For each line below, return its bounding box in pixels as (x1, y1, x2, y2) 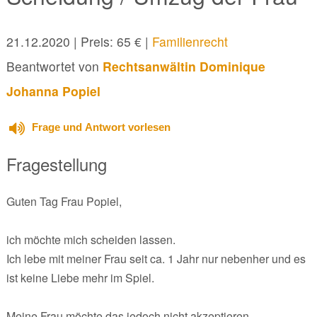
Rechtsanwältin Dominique (102, 57, 265, 75)
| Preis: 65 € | (69, 32, 152, 50)
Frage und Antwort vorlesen (31, 120, 171, 133)
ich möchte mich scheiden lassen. (6, 231, 175, 248)
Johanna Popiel (6, 81, 100, 100)
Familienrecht (151, 32, 228, 50)
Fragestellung (6, 151, 107, 176)
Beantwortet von (6, 57, 103, 75)
